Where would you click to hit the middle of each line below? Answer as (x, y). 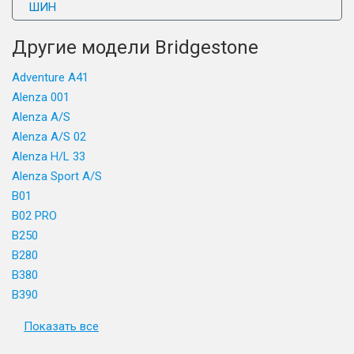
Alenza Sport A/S (57, 176)
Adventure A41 (50, 77)
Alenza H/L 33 (49, 156)
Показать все (61, 326)
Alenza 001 (41, 97)
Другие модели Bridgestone (135, 47)
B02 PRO (34, 216)
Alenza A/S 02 (49, 137)
